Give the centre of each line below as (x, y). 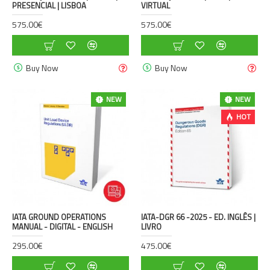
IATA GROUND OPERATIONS (59, 217)
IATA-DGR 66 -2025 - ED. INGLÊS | (198, 217)
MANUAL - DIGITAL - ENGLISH (62, 226)
